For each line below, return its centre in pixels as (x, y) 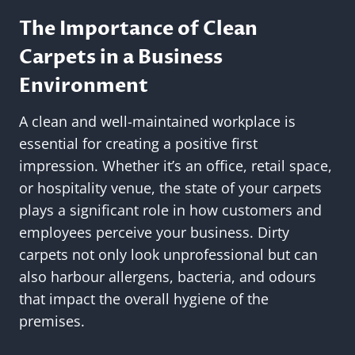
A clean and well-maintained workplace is (157, 122)
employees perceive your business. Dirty (154, 233)
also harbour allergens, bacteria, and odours (168, 277)
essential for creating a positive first (138, 144)
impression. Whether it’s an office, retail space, (176, 166)
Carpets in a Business (121, 58)
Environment (84, 86)
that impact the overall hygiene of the (144, 299)
